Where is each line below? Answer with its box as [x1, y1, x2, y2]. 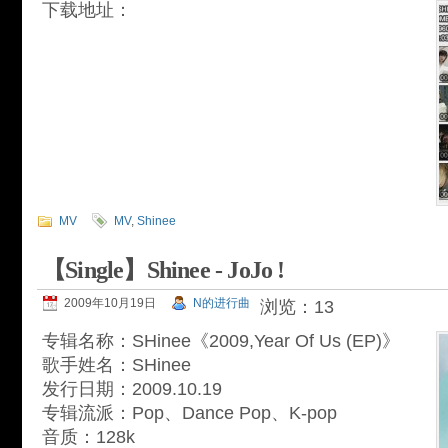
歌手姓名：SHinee [42, 355, 191, 375]
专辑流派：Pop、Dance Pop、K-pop [42, 403, 337, 423]
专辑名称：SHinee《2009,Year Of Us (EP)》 [42, 331, 400, 351]
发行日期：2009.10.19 [42, 379, 222, 399]
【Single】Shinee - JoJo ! [42, 257, 285, 283]
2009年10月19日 [64, 296, 156, 310]
